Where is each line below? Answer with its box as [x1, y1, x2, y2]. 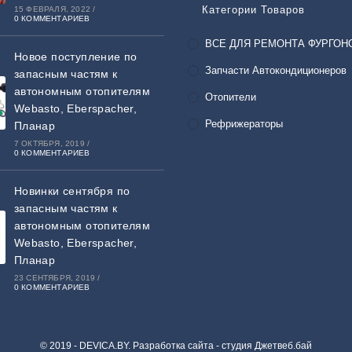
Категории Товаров [202, 3, 305, 16]
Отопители [205, 90, 256, 103]
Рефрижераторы [205, 117, 283, 130]
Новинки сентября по [13, 184, 130, 197]
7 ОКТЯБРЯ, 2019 [13, 138, 85, 148]
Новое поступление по [13, 49, 137, 63]
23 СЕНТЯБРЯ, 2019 [13, 273, 96, 282]
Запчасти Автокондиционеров [205, 64, 346, 76]
